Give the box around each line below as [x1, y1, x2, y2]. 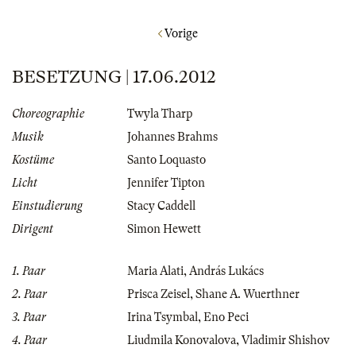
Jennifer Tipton [127, 176, 205, 189]
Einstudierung [12, 199, 83, 212]
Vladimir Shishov [242, 333, 330, 346]
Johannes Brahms [127, 130, 218, 143]
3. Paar [12, 310, 46, 323]
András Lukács [189, 264, 264, 277]
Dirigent [12, 222, 53, 235]
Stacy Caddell [127, 199, 195, 212]
